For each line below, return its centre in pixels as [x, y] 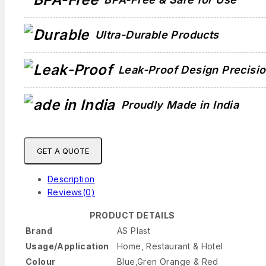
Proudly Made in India [180, 104]
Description [71, 179]
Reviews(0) [71, 192]
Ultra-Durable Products [157, 34]
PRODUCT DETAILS [132, 215]
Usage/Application [67, 246]
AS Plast [134, 230]
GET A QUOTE [63, 151]
